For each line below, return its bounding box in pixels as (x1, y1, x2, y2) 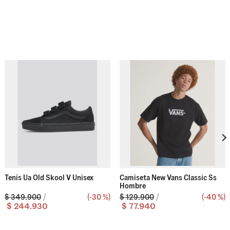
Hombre (120, 181, 146, 190)
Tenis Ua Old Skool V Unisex (5, 172, 93, 182)
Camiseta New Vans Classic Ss (120, 172, 217, 182)
